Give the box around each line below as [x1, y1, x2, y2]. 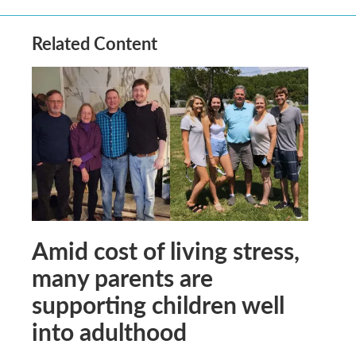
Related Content [32, 30, 157, 56]
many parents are [32, 260, 213, 294]
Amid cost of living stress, [32, 233, 300, 267]
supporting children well [32, 287, 284, 321]
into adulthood [32, 314, 187, 348]
